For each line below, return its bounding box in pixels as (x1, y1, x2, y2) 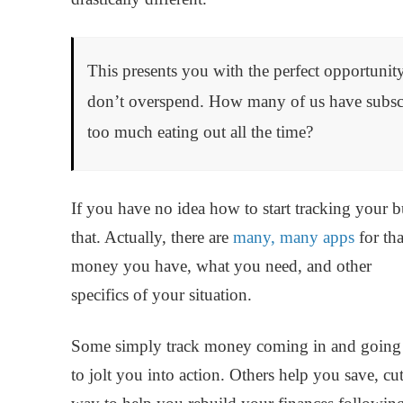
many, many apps (232, 227, 354, 246)
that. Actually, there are (70, 227, 233, 246)
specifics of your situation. (70, 284, 256, 304)
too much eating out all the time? (86, 121, 313, 141)
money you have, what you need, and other (70, 255, 372, 275)
